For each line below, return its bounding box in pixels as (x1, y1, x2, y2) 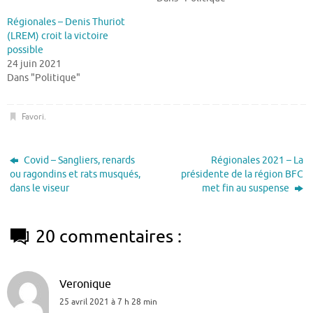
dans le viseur (10, 182, 70, 195)
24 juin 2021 (7, 57, 61, 70)
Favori (21, 111, 44, 123)
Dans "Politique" (7, 71, 80, 84)
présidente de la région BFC (180, 168, 303, 181)
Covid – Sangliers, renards (22, 154, 136, 167)
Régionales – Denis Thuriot (7, 15, 125, 28)
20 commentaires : (36, 226, 182, 249)
